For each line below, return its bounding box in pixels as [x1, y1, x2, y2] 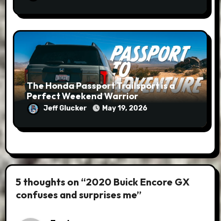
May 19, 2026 [102, 104, 147, 113]
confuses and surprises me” [16, 188, 142, 201]
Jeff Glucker [43, 104, 88, 113]
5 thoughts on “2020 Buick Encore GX [16, 175, 190, 188]
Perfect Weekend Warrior [26, 90, 138, 102]
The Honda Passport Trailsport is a [26, 80, 175, 92]
